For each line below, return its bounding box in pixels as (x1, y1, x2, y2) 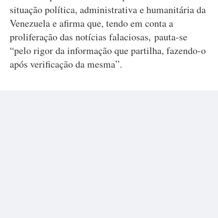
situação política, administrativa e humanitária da (10, 3, 206, 16)
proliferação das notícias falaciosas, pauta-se (10, 30, 187, 43)
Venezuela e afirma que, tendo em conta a (10, 17, 173, 30)
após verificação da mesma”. (10, 57, 122, 71)
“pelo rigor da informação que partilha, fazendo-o (10, 44, 206, 57)
